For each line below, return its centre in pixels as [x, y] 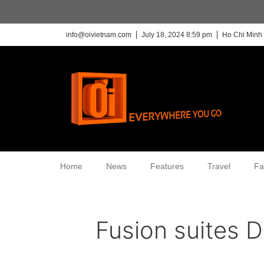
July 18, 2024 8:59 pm [177, 35]
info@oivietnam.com [99, 35]
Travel [219, 166]
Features [167, 166]
